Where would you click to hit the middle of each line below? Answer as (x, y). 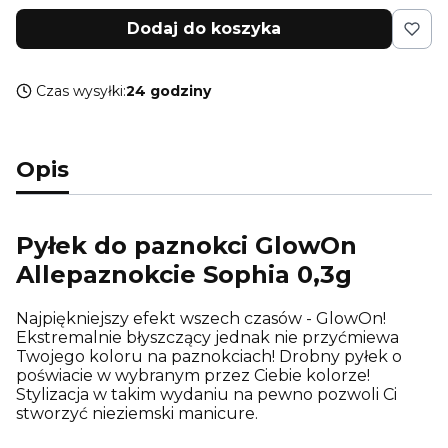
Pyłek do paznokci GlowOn (186, 245)
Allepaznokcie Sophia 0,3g (184, 274)
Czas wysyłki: (81, 91)
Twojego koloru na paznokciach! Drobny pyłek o (209, 356)
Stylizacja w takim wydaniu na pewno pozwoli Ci (206, 394)
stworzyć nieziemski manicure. (137, 413)
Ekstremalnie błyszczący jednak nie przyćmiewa (207, 337)
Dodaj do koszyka (204, 28)
